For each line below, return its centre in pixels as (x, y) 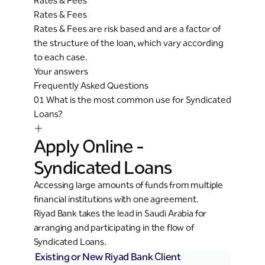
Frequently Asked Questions (91, 85)
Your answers (61, 71)
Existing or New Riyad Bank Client (108, 257)
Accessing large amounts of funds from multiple (128, 185)
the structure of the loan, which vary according (128, 43)
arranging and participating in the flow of (114, 227)
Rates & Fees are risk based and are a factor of (127, 29)
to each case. (60, 57)
